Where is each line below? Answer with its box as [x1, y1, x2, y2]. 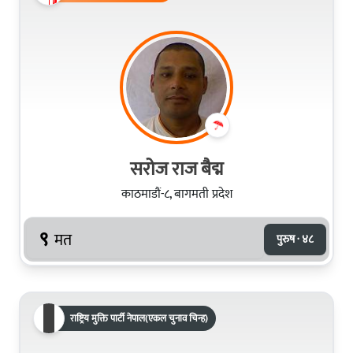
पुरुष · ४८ [277, 229, 314, 248]
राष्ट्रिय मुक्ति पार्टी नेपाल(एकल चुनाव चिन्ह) [70, 310, 208, 326]
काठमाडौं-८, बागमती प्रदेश [121, 183, 232, 205]
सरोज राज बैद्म [130, 153, 223, 185]
